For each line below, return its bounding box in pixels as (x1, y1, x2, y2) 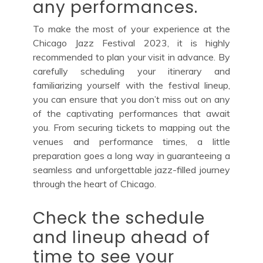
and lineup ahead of (33, 225, 210, 249)
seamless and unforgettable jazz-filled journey (33, 163, 230, 176)
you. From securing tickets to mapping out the (33, 121, 230, 133)
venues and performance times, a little (33, 135, 230, 147)
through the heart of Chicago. (33, 177, 156, 190)
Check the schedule (33, 206, 205, 230)
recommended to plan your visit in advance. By (33, 50, 230, 63)
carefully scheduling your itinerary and (33, 65, 230, 77)
